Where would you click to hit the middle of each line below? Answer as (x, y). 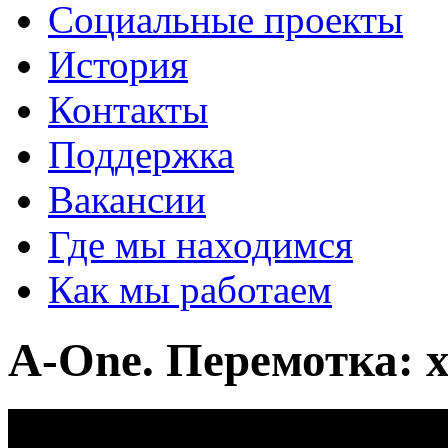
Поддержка (141, 154)
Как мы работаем (190, 289)
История (118, 64)
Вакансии (127, 199)
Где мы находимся (200, 244)
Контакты (128, 109)
